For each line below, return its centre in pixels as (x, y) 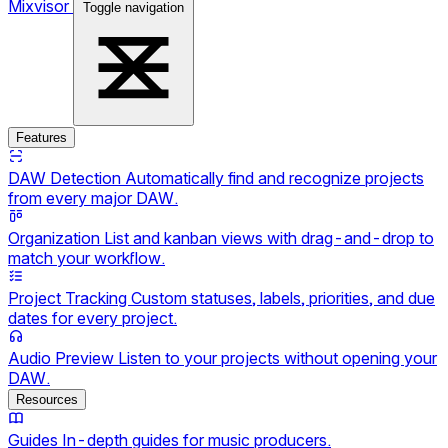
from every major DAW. (93, 198)
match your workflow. (86, 258)
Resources (47, 399)
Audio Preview (63, 358)
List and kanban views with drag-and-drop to (269, 238)
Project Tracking (69, 298)
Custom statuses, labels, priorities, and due (283, 298)
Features (41, 137)
